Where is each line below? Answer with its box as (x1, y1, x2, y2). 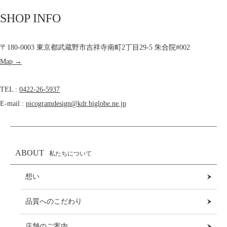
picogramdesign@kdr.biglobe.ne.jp (26, 100, 126, 108)
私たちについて (49, 150, 92, 158)
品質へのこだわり (25, 198, 82, 206)
